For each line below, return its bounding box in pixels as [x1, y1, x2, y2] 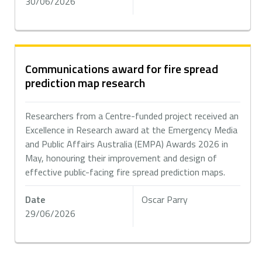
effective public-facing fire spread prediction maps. [25, 165, 228, 179]
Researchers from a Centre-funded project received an [25, 109, 239, 123]
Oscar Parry [142, 192, 188, 206]
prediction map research [25, 74, 146, 92]
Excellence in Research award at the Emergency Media [25, 123, 238, 137]
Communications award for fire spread [25, 60, 219, 78]
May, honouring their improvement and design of [25, 151, 218, 165]
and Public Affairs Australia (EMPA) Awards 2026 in [25, 137, 229, 151]
